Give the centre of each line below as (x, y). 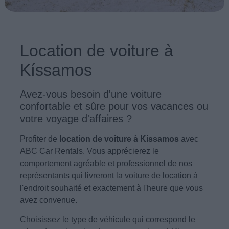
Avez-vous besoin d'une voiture (90, 94)
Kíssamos (56, 70)
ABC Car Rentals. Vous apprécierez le (89, 151)
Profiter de (39, 139)
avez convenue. (48, 200)
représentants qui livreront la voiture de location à (109, 175)
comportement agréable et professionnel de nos (106, 163)
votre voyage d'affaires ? (76, 118)
